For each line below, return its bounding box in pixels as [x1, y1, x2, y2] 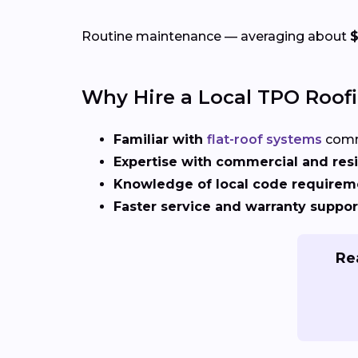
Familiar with [113, 132, 207, 148]
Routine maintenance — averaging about [82, 29, 350, 45]
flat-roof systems [207, 132, 322, 148]
